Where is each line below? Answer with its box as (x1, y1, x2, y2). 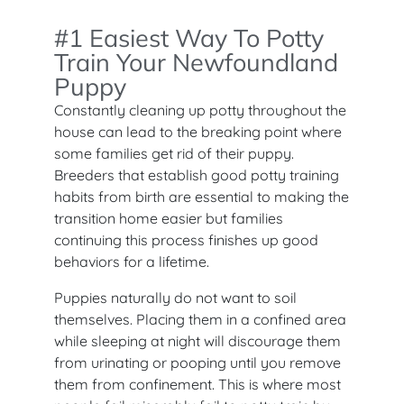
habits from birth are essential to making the (54, 187, 349, 206)
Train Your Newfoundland (54, 46, 338, 78)
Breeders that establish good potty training (54, 165, 339, 184)
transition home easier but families (54, 208, 283, 227)
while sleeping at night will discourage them (54, 331, 341, 350)
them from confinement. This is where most (54, 374, 341, 393)
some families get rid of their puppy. (54, 143, 294, 162)
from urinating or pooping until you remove (54, 353, 341, 372)
